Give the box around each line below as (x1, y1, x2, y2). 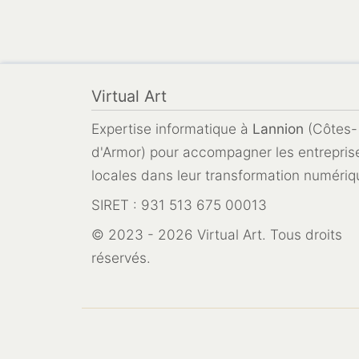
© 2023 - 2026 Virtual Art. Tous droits (91, 226, 342, 243)
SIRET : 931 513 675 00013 (91, 196, 267, 213)
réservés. (91, 249, 151, 266)
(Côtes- (304, 120, 357, 137)
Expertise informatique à (91, 120, 252, 137)
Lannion (252, 120, 304, 137)
